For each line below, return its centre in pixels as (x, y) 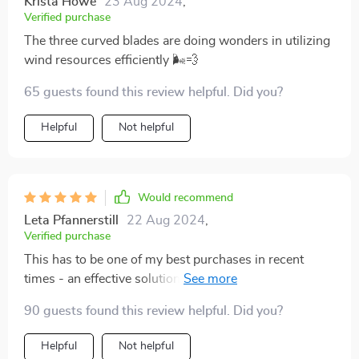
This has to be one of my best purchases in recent (164, 259)
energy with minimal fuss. (97, 298)
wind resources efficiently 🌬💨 (111, 60)
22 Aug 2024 (166, 220)
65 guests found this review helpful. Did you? (153, 92)
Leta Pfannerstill (71, 220)
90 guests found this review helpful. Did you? (153, 311)
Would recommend (186, 198)
